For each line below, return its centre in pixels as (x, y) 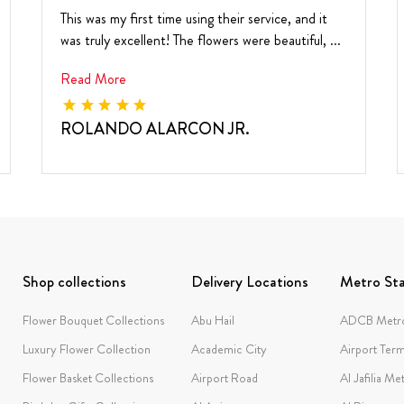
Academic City (230, 349)
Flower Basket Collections (87, 377)
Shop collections (74, 281)
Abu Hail (213, 320)
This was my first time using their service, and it (194, 18)
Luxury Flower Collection (86, 349)
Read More (94, 78)
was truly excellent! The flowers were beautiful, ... (201, 40)
